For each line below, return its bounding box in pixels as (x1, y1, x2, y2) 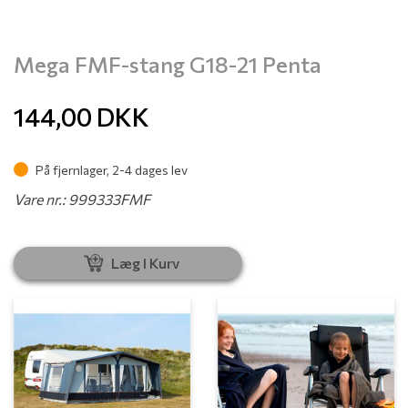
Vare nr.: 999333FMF (14, 189, 150, 208)
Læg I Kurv (111, 254, 180, 271)
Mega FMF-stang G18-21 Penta (14, 50, 321, 77)
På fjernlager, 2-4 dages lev (33, 161, 188, 178)
